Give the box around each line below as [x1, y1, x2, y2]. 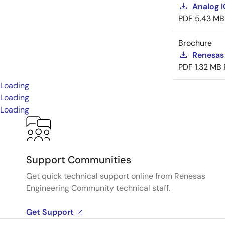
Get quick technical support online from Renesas [26, 171, 205, 182]
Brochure [178, 38, 212, 49]
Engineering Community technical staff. [26, 183, 170, 194]
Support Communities [26, 153, 131, 167]
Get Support [26, 207, 74, 218]
